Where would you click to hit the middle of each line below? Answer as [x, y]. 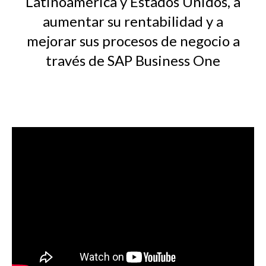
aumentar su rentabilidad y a [133, 21]
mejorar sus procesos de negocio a [133, 41]
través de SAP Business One [133, 61]
